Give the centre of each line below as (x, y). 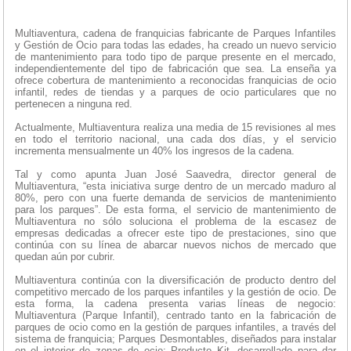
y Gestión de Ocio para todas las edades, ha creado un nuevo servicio (175, 45)
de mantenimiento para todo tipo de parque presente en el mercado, (175, 57)
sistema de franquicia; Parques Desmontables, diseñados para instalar (175, 339)
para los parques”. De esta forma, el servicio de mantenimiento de (175, 210)
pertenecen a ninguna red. (74, 104)
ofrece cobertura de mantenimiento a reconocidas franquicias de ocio (175, 81)
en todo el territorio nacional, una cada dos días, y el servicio (175, 139)
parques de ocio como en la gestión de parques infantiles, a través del (175, 327)
